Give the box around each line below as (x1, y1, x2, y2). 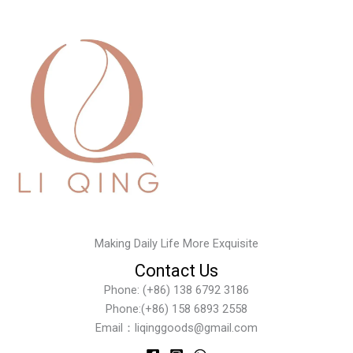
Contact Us (135, 261, 218, 281)
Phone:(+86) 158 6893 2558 (106, 302, 247, 317)
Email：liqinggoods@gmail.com (95, 321, 258, 336)
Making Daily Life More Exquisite (95, 236, 258, 251)
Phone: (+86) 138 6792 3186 (104, 283, 249, 298)
